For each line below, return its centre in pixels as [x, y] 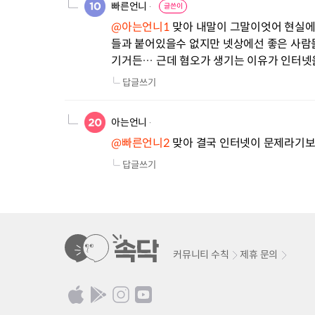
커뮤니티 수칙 [201, 255]
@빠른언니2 [141, 143]
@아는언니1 [141, 27]
